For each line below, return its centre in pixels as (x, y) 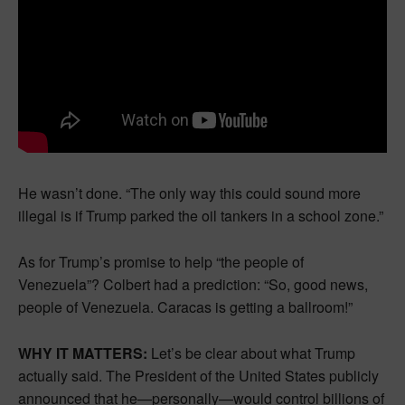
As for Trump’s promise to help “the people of (161, 261)
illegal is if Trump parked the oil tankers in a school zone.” (201, 215)
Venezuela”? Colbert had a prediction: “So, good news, (193, 284)
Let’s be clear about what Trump (251, 353)
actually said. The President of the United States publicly (198, 375)
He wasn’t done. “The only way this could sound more (189, 193)
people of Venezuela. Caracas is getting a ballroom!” (185, 306)
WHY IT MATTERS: (83, 353)
